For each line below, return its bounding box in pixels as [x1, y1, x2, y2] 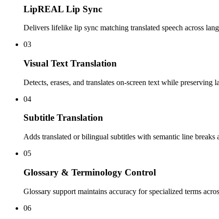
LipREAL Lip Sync [23, 3, 102, 14]
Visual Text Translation [23, 58, 117, 69]
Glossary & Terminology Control [23, 167, 156, 177]
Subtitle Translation [23, 112, 103, 123]
